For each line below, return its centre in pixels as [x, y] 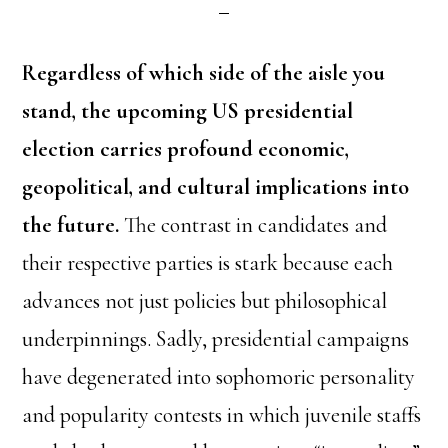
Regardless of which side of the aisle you [204, 72]
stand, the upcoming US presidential [188, 110]
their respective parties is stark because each [208, 262]
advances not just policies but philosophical [205, 300]
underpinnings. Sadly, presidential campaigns [216, 338]
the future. [71, 224]
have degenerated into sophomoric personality [219, 376]
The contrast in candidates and [253, 224]
